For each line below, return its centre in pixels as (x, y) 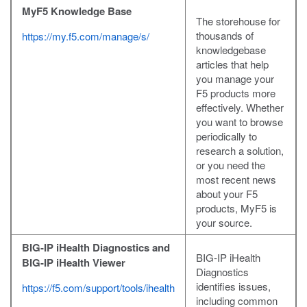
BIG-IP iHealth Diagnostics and (96, 248)
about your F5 (227, 194)
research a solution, (240, 151)
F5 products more (236, 93)
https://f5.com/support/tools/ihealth (98, 288)
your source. (224, 223)
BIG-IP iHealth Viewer (74, 263)
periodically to (226, 136)
